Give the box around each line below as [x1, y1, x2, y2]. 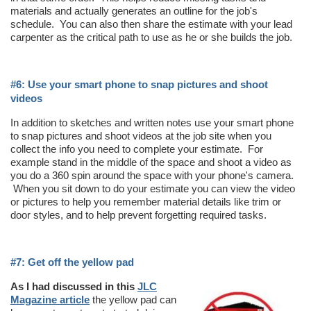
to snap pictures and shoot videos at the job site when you [10, 129, 271, 142]
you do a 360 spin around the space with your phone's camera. [10, 169, 294, 181]
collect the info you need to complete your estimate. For [10, 142, 263, 155]
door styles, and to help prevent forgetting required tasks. [10, 208, 267, 221]
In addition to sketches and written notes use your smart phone [10, 116, 294, 128]
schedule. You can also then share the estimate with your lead [10, 17, 292, 30]
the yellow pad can [90, 293, 176, 305]
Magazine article [10, 293, 90, 305]
